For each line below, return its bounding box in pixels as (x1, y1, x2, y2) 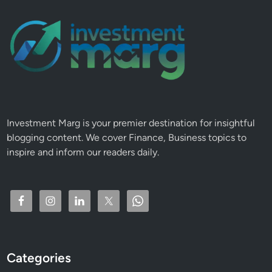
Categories (7, 250, 72, 265)
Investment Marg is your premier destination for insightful (7, 117, 256, 129)
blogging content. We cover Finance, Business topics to (7, 131, 247, 143)
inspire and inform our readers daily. (7, 146, 160, 158)
